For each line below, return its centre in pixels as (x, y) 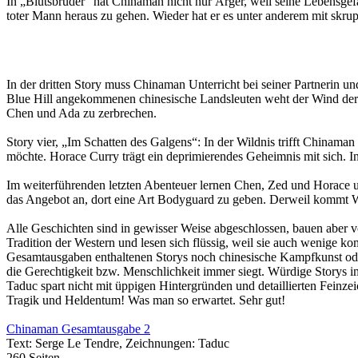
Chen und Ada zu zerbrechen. (82, 113)
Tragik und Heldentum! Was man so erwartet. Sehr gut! (146, 300)
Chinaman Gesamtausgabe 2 (78, 328)
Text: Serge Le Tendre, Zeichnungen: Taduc (118, 343)
